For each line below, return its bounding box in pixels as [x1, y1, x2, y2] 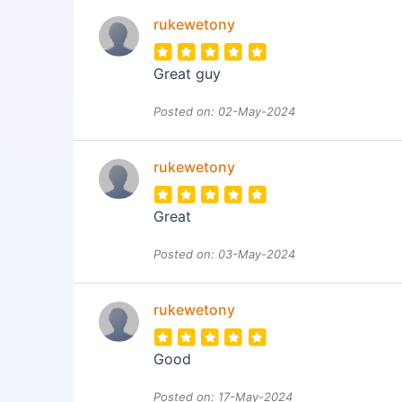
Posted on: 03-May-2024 [153, 246, 295, 261]
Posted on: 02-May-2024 [153, 103, 295, 118]
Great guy [153, 64, 221, 83]
